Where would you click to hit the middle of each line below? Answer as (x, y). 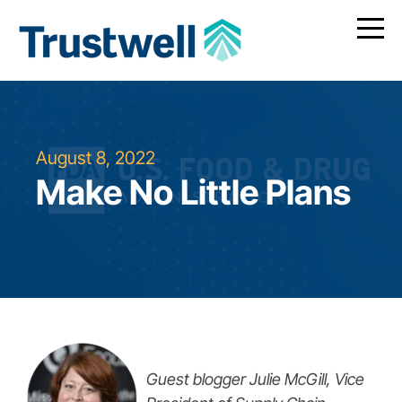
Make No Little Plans (193, 192)
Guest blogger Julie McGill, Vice (255, 379)
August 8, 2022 (96, 158)
